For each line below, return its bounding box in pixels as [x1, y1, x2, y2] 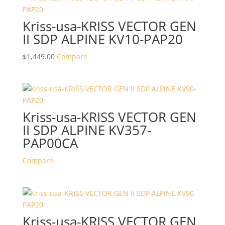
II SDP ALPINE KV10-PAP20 [22, 30, 183, 49]
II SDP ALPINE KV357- [22, 121, 151, 140]
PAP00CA [22, 134, 78, 153]
